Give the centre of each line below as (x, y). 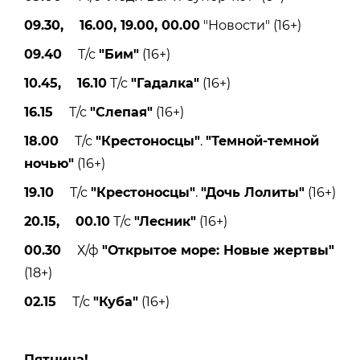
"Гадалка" (165, 83)
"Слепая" (121, 112)
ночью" (49, 163)
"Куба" (116, 301)
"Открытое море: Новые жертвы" (218, 250)
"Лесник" (165, 221)
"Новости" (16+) (251, 25)
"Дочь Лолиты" (253, 192)
